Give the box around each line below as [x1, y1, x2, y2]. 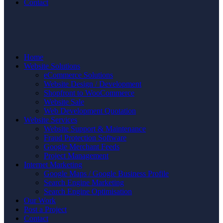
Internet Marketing [24, 160, 82, 169]
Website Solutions [24, 62, 80, 70]
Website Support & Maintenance [44, 124, 146, 133]
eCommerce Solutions [44, 71, 113, 79]
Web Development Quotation [44, 107, 136, 115]
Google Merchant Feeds [44, 142, 119, 151]
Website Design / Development [44, 80, 141, 88]
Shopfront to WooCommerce [44, 89, 134, 97]
